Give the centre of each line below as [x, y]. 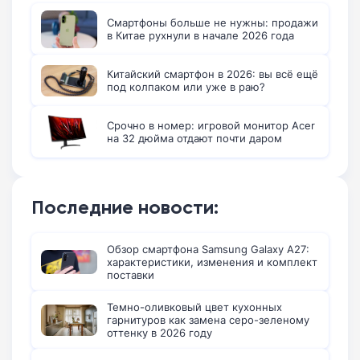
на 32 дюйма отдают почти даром [194, 139]
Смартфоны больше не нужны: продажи [213, 23]
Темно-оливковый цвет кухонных [194, 307]
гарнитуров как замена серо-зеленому [208, 320]
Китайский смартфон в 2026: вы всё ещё [213, 74]
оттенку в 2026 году [160, 333]
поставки [131, 275]
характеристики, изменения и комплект [212, 262]
